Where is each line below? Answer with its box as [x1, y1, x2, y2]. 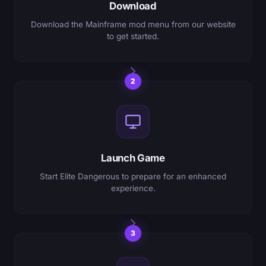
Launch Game [101, 151, 165, 164]
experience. [110, 183, 156, 193]
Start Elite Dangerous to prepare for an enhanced [40, 171, 226, 181]
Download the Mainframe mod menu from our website [30, 19, 236, 29]
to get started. [107, 31, 159, 41]
